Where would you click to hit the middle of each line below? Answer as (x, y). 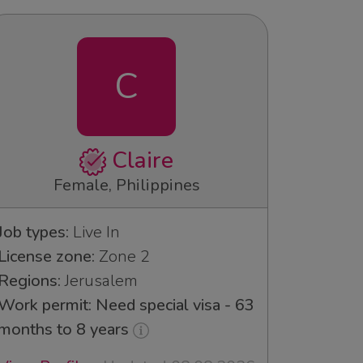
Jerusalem (99, 280)
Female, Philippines (126, 185)
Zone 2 (122, 256)
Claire (140, 160)
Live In (94, 232)
